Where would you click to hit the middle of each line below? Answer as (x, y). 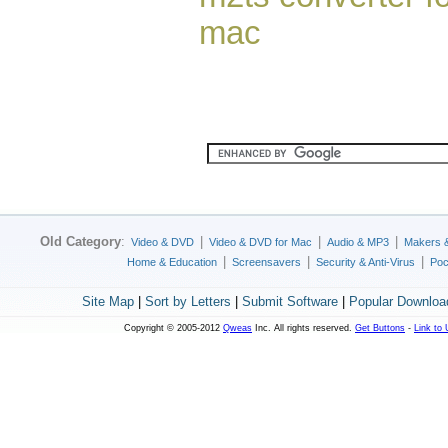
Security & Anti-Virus (365, 262)
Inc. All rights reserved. (303, 328)
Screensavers (266, 262)
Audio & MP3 (358, 242)
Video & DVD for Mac (260, 242)
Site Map (107, 301)
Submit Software (289, 301)
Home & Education (172, 262)
